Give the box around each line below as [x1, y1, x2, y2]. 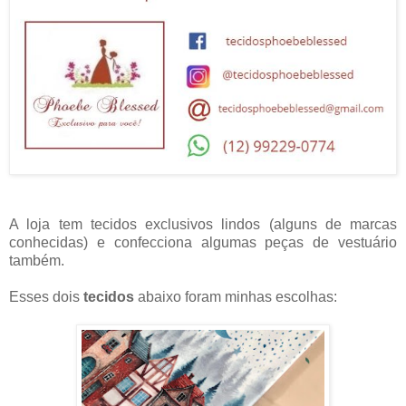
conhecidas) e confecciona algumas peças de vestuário [9, 234, 397, 250]
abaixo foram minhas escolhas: [138, 288, 337, 304]
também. [9, 252, 64, 268]
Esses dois [9, 288, 83, 304]
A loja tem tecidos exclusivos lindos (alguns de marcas [9, 216, 397, 232]
